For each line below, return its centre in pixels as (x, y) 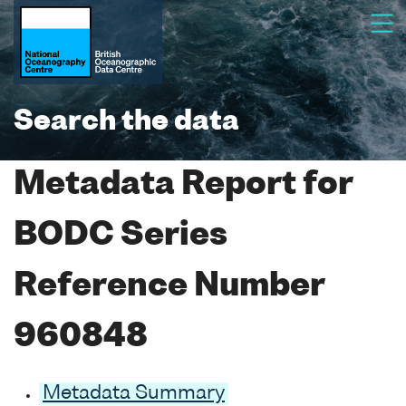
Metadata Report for (183, 185)
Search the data (126, 122)
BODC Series (121, 236)
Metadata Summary (134, 393)
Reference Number (169, 287)
